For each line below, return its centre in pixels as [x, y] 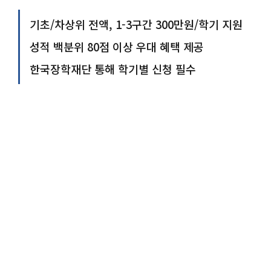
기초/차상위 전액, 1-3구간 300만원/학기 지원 [136, 24]
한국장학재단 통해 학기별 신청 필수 [113, 69]
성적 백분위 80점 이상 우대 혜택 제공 [117, 46]
